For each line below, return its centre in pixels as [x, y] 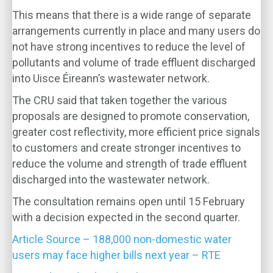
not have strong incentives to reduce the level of [129, 47]
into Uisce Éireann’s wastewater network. [111, 78]
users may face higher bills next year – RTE [116, 255]
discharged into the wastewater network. [111, 179]
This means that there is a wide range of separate [132, 15]
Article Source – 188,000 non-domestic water [122, 239]
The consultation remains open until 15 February [129, 201]
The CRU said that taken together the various [120, 100]
